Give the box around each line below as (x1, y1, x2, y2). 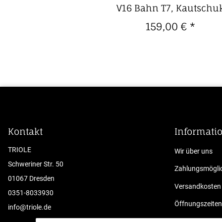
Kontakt (8, 125, 43, 137)
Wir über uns (174, 147, 213, 155)
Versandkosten (174, 182, 221, 190)
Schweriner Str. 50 (8, 160, 63, 168)
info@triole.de (8, 203, 51, 211)
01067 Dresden (8, 174, 55, 182)
